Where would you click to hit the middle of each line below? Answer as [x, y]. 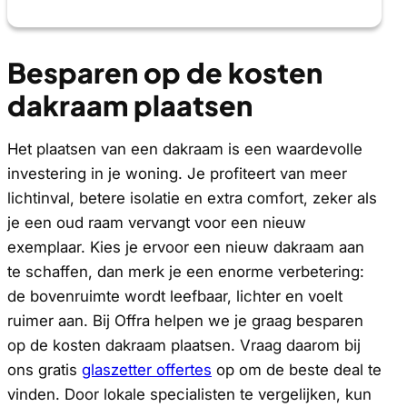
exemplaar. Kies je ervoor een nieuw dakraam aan [186, 247]
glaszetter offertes [147, 369]
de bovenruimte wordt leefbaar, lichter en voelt [175, 296]
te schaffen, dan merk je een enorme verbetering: [186, 271]
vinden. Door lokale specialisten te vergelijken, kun [189, 394]
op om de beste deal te [297, 369]
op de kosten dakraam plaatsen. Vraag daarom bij [184, 345]
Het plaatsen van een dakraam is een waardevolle [185, 149]
